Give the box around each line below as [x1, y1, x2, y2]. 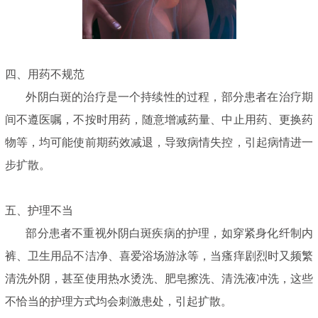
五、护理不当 [5, 204, 73, 216]
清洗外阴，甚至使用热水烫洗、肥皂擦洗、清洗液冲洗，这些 [5, 272, 313, 285]
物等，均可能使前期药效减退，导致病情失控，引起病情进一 [5, 136, 313, 148]
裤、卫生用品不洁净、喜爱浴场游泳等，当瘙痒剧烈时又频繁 [5, 249, 313, 262]
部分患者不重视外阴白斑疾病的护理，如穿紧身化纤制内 [5, 226, 313, 239]
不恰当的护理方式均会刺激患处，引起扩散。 [5, 295, 232, 307]
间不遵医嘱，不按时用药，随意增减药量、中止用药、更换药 [5, 113, 313, 126]
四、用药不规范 [5, 67, 84, 80]
